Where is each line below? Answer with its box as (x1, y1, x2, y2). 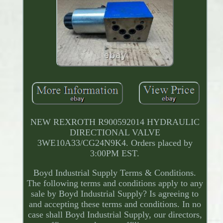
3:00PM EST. (90, 148, 140, 159)
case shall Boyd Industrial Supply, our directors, (27, 210, 202, 220)
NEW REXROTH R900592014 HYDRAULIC (30, 117, 200, 127)
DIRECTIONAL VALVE (69, 127, 160, 138)
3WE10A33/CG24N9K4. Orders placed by (37, 138, 193, 148)
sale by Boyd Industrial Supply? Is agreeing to (31, 189, 199, 199)
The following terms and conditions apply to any (26, 178, 203, 189)
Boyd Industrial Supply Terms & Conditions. (33, 168, 197, 178)
